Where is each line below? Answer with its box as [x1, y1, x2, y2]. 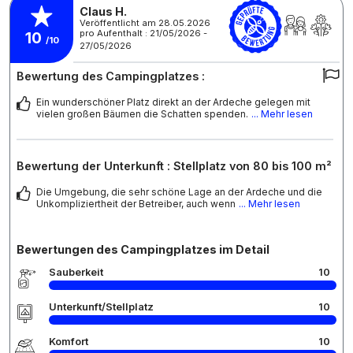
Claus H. [80, 5, 127, 18]
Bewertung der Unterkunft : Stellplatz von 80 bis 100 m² [17, 158, 332, 173]
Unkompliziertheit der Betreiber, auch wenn [36, 197, 236, 210]
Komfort [49, 335, 88, 347]
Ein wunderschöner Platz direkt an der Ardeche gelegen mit [36, 95, 310, 108]
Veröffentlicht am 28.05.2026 [80, 17, 210, 28]
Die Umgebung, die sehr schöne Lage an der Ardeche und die [36, 185, 322, 198]
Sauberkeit [49, 266, 103, 278]
